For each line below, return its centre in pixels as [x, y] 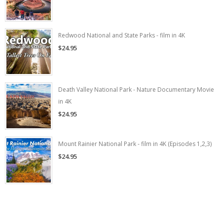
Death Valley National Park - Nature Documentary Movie [136, 90]
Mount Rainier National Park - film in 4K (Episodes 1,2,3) [135, 144]
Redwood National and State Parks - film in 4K [122, 36]
